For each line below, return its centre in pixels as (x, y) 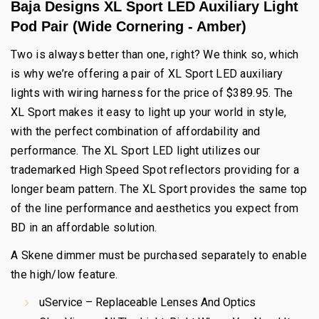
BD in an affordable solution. (84, 228)
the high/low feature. (64, 274)
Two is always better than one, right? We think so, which (155, 54)
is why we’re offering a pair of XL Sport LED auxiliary (147, 74)
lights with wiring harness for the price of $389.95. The (152, 93)
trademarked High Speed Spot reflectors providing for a (155, 170)
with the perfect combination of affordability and (136, 131)
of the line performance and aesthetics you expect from (155, 208)
